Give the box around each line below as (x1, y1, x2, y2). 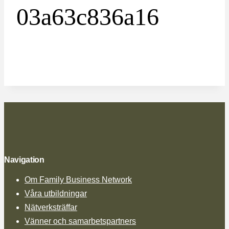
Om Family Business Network (25, 175, 132, 184)
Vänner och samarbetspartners (25, 216, 136, 225)
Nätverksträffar (25, 202, 77, 212)
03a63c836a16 (16, 3, 159, 31)
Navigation (4, 155, 44, 164)
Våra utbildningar (25, 189, 87, 198)
